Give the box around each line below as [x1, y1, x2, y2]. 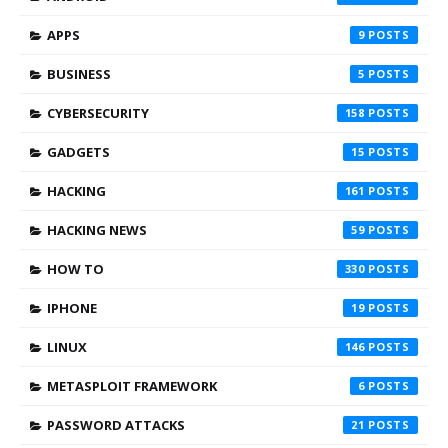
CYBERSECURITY [47, 104, 149, 122]
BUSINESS [47, 65, 111, 83]
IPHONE [47, 299, 97, 317]
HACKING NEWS [47, 221, 147, 239]
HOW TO [47, 260, 104, 278]
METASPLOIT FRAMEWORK [47, 377, 217, 395]
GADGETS [47, 143, 110, 161]
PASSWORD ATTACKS [47, 416, 185, 434]
